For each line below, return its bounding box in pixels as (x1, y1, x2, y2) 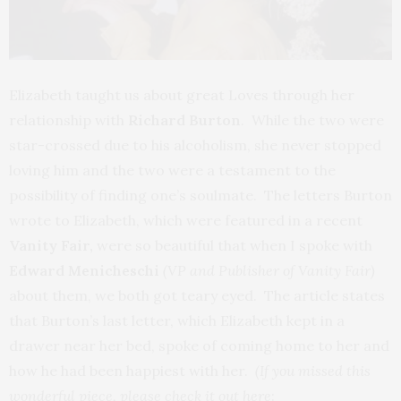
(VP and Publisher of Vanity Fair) (163, 260, 375, 279)
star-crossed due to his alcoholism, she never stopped (9, 135, 381, 154)
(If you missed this (255, 361, 371, 380)
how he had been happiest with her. (9, 361, 255, 380)
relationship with (9, 110, 128, 129)
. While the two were (241, 110, 384, 129)
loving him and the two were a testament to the (9, 160, 336, 179)
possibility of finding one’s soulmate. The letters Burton (9, 185, 392, 204)
